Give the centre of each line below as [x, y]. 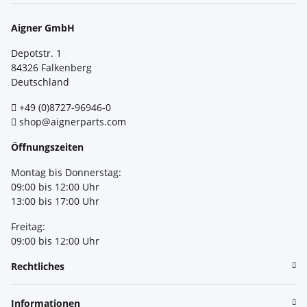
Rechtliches [38, 266]
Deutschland [40, 82]
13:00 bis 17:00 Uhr [55, 201]
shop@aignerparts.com [73, 121]
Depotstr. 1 [36, 53]
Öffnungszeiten [47, 147]
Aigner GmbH [43, 27]
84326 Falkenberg [51, 67]
